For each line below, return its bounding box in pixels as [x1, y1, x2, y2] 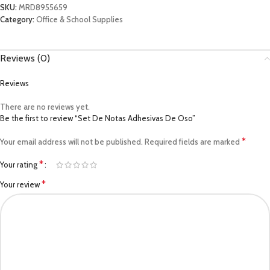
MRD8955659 [19, 2, 67, 12]
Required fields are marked [145, 137, 242, 146]
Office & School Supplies [36, 14, 123, 24]
